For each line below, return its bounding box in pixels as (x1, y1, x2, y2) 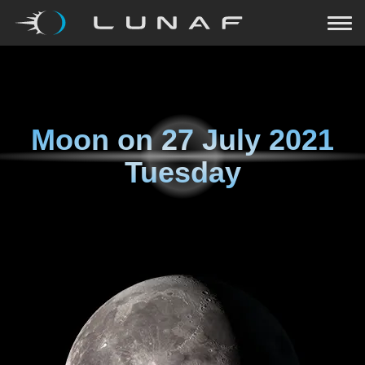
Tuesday (124, 156, 241, 189)
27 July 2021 (161, 123, 334, 156)
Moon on (31, 123, 161, 156)
